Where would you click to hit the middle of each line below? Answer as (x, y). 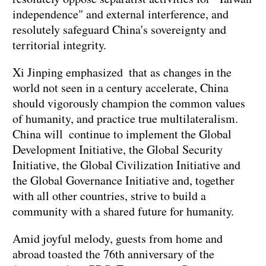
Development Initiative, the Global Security (118, 150)
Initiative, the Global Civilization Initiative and (126, 165)
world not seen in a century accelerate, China (121, 88)
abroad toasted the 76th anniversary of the (113, 254)
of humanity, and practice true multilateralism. (125, 119)
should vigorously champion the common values (129, 103)
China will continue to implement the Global (122, 134)
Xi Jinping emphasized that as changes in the (122, 72)
